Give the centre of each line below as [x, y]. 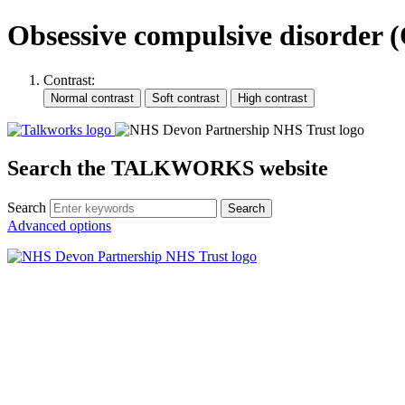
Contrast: [69, 80]
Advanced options [59, 225]
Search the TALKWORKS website [168, 168]
